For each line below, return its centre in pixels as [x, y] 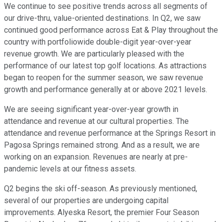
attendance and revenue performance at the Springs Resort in [110, 133]
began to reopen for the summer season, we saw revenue [104, 78]
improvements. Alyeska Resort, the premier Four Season [102, 213]
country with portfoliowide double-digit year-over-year [98, 42]
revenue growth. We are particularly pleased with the [94, 54]
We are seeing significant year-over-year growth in [91, 110]
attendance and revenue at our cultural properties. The [96, 121]
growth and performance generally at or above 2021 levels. [106, 90]
